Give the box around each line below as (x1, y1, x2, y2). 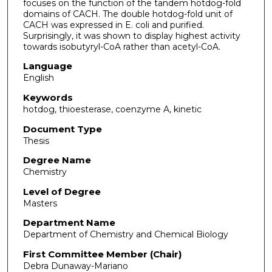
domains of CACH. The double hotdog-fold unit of (22, 8, 233, 19)
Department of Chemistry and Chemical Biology (22, 229, 228, 240)
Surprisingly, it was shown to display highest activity (22, 30, 240, 41)
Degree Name (22, 154, 91, 166)
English (22, 72, 54, 84)
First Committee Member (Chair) (22, 248, 182, 260)
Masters (22, 197, 57, 209)
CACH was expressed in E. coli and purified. (22, 19, 204, 30)
